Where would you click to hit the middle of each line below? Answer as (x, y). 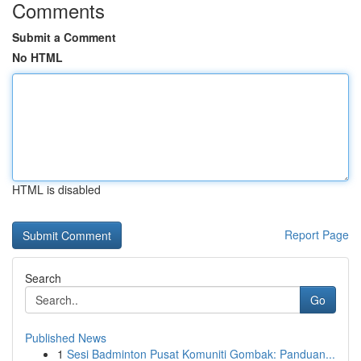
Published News (66, 338)
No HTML (37, 57)
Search (43, 278)
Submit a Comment (64, 37)
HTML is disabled (56, 189)
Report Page (317, 234)
